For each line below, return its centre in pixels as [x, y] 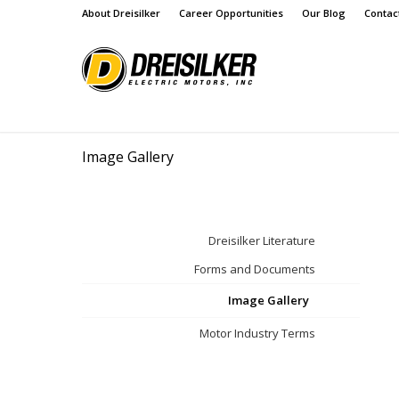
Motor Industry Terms [258, 333]
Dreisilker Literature [262, 240]
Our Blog [324, 13]
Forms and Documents [255, 269]
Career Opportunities [231, 13]
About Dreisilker [121, 13]
